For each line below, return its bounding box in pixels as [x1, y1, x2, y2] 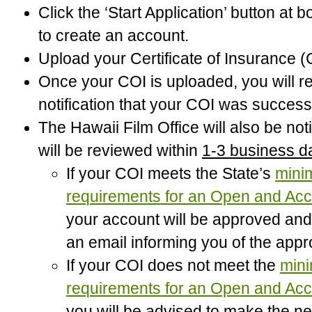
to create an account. [38, 26, 189, 45]
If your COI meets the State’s [66, 164, 275, 182]
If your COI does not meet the [66, 256, 280, 274]
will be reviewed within [38, 141, 202, 159]
